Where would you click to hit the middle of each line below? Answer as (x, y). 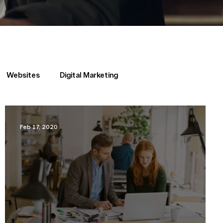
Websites (23, 76)
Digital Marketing (89, 76)
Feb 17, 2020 (39, 127)
